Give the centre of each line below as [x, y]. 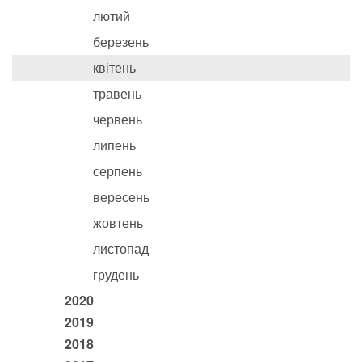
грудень [116, 274]
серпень [118, 170]
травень [117, 93]
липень [114, 145]
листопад [121, 248]
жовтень [118, 222]
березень [121, 41]
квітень [114, 67]
